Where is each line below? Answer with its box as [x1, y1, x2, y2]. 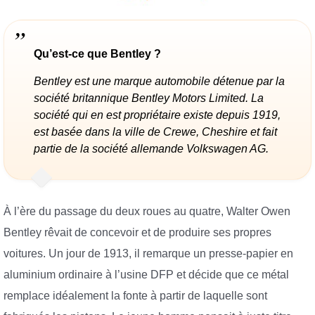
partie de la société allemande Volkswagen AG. [34, 143, 269, 155]
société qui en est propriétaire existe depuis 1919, [34, 109, 281, 122]
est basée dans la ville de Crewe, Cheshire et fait [34, 126, 277, 139]
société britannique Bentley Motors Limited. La [34, 92, 264, 105]
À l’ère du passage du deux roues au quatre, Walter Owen [4, 205, 290, 218]
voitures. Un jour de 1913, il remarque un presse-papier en [4, 247, 293, 260]
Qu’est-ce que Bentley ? [34, 48, 161, 60]
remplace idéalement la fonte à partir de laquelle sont [4, 290, 267, 302]
